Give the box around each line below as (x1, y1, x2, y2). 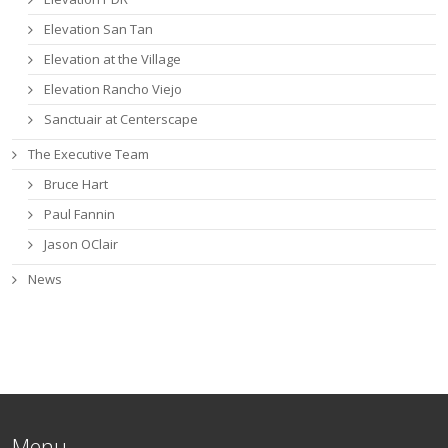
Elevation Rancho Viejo (44, 79, 183, 98)
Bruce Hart (44, 174, 109, 193)
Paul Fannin (44, 204, 116, 223)
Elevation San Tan (44, 19, 154, 38)
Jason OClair (44, 234, 119, 253)
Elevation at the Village (44, 49, 182, 68)
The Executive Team (28, 144, 150, 163)
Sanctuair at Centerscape (44, 109, 199, 128)
